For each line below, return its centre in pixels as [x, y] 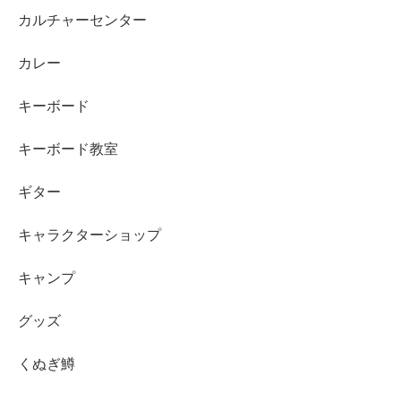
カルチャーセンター [82, 21]
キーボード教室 [68, 149]
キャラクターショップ [90, 235]
